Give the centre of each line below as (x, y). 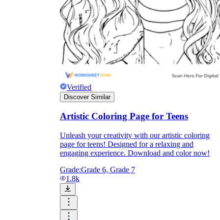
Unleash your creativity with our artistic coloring (135, 136)
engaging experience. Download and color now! (135, 153)
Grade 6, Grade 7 (108, 170)
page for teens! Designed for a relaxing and (127, 144)
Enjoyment (82, 8)
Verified (79, 87)
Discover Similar (87, 97)
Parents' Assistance (98, 162)
